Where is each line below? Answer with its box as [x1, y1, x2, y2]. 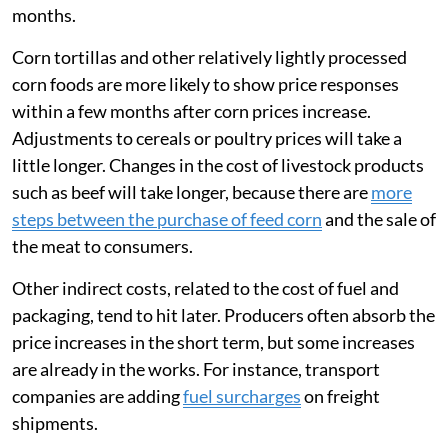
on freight [301, 385, 380, 407]
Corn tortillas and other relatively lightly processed [12, 46, 407, 68]
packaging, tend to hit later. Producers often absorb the [12, 304, 435, 326]
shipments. [12, 412, 98, 434]
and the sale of [322, 208, 436, 230]
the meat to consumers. [12, 235, 193, 257]
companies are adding [12, 385, 183, 407]
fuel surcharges [183, 385, 301, 407]
